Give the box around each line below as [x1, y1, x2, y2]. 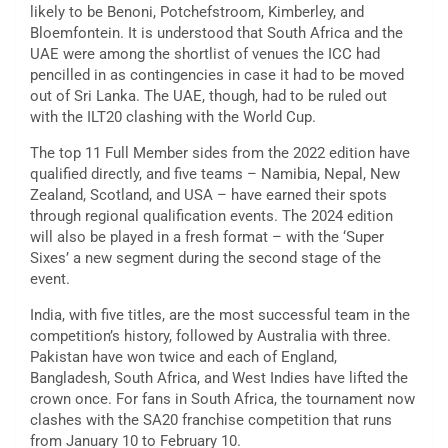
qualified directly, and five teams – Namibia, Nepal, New [30, 165, 400, 184]
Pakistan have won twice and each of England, [30, 348, 337, 367]
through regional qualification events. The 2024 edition [30, 207, 393, 226]
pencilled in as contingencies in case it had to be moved [30, 66, 404, 85]
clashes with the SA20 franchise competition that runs [30, 411, 392, 430]
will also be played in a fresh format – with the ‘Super [30, 228, 384, 247]
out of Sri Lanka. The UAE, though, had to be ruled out [30, 87, 387, 106]
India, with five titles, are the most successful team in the [30, 306, 410, 325]
